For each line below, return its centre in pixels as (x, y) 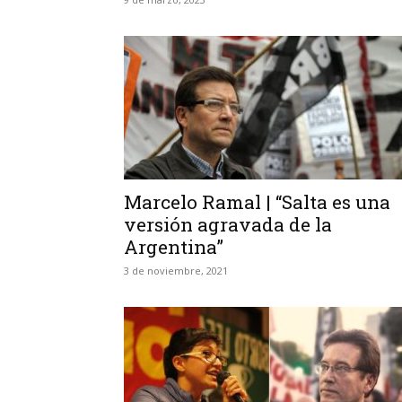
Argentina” (174, 247)
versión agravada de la (228, 224)
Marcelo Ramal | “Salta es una (257, 202)
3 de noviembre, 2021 (176, 271)
